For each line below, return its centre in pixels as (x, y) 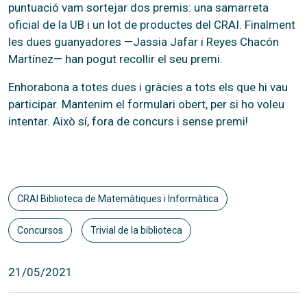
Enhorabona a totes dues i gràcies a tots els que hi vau (148, 87)
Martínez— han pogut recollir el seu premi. (115, 59)
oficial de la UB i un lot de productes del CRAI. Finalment (152, 24)
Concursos (40, 230)
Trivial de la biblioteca (136, 230)
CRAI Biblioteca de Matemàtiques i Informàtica (118, 198)
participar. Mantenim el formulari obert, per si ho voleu (146, 104)
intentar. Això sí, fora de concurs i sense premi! (128, 121)
